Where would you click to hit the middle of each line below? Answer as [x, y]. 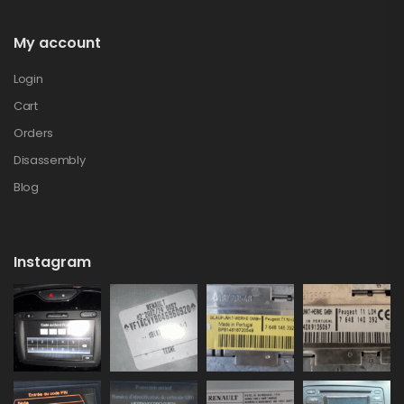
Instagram [52, 262]
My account [57, 43]
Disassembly [50, 161]
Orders [34, 133]
